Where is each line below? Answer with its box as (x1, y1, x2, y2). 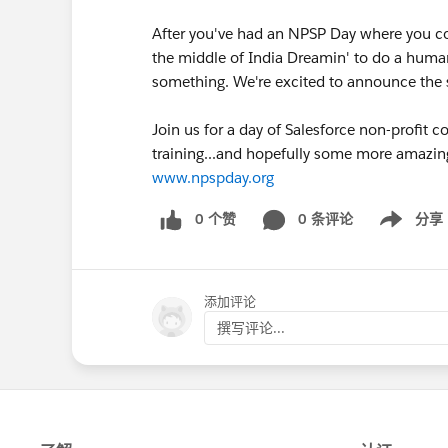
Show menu (363, 220, 444, 239)
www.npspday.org (152, 168, 274, 187)
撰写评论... (217, 318, 285, 337)
